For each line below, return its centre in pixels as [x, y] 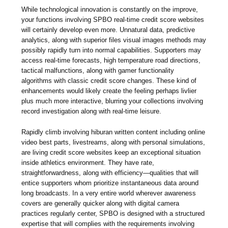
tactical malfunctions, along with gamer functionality [98, 71]
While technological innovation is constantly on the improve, [110, 10]
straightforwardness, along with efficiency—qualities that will [110, 173]
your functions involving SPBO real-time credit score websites [113, 20]
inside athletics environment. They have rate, [88, 163]
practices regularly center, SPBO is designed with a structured [113, 214]
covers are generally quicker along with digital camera [101, 204]
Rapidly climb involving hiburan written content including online [113, 132]
